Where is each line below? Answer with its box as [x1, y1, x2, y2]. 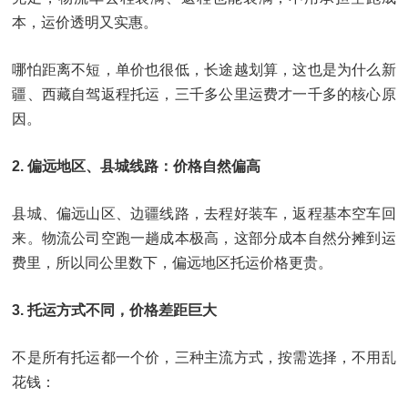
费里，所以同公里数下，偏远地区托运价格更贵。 [12, 255, 333, 271]
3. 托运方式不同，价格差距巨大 [12, 302, 218, 319]
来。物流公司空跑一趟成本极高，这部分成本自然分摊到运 [12, 230, 396, 247]
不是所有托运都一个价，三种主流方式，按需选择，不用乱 [12, 350, 396, 366]
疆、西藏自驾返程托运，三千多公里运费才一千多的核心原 [12, 87, 396, 103]
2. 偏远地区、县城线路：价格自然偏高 [12, 158, 261, 175]
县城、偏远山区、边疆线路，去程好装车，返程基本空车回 [12, 206, 396, 222]
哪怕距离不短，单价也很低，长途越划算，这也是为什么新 [12, 62, 396, 78]
